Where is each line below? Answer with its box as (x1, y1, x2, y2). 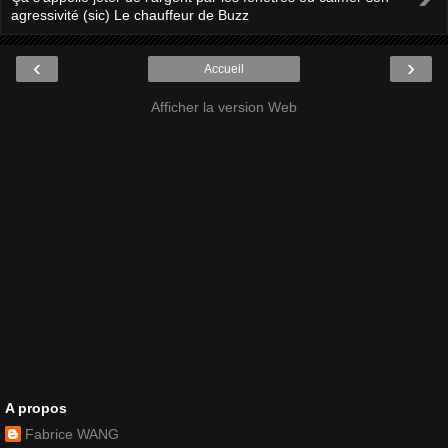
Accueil (204, 61, 244, 76)
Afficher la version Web (151, 98, 297, 115)
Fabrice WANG (25, 426, 119, 443)
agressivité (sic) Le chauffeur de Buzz (11, 6, 249, 23)
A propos (5, 399, 67, 416)
